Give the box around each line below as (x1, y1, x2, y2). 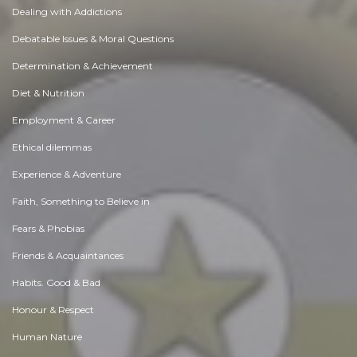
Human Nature (12, 330, 82, 343)
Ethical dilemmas (12, 140, 92, 153)
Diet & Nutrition (12, 86, 84, 99)
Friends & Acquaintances (12, 249, 124, 261)
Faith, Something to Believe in (12, 194, 150, 207)
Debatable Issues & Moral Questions (12, 32, 174, 45)
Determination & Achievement (12, 59, 153, 72)
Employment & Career (12, 113, 116, 126)
